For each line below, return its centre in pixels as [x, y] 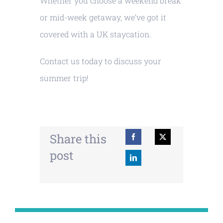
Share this [78, 139]
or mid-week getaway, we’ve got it [103, 17]
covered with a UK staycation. [95, 34]
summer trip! [64, 78]
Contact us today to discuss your [100, 61]
